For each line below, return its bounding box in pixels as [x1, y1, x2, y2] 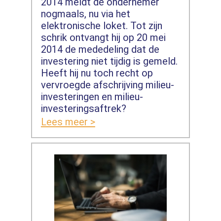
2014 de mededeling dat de [40, 43, 159, 56]
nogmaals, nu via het [40, 8, 130, 20]
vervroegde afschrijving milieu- [40, 79, 174, 91]
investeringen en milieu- [40, 91, 143, 103]
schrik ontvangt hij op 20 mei [40, 32, 166, 44]
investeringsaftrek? [40, 103, 126, 115]
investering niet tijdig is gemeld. [40, 55, 178, 68]
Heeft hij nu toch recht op [40, 67, 153, 79]
